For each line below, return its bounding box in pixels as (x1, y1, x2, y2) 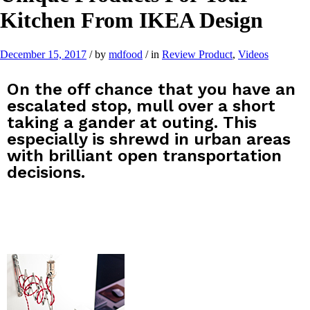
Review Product (162, 48, 232, 60)
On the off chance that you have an (7, 79, 295, 99)
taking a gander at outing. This (7, 112, 257, 132)
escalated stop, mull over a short (7, 95, 275, 116)
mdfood (109, 48, 143, 60)
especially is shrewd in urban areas (7, 129, 291, 149)
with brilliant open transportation (7, 145, 282, 165)
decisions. (7, 162, 85, 182)
